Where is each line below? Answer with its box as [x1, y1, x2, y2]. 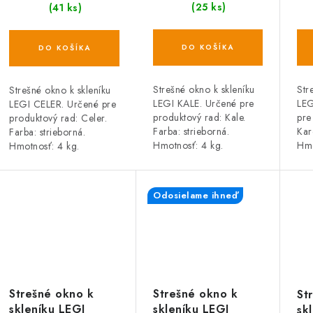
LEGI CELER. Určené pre [9, 97, 116, 112]
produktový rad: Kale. [153, 110, 246, 125]
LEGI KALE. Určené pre [153, 96, 254, 111]
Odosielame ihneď [153, 189, 238, 203]
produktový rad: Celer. [9, 111, 107, 126]
